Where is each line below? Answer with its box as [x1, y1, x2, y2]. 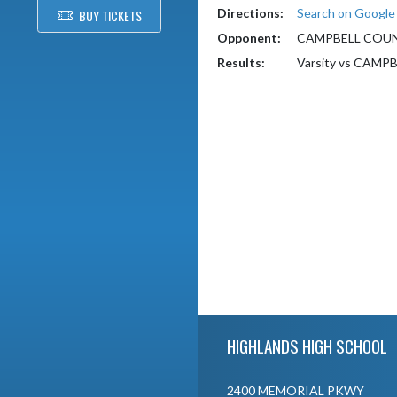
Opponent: [217, 30, 281, 45]
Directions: [217, 5, 284, 20]
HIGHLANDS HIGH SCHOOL [226, 332, 387, 358]
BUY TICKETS [78, 6, 142, 25]
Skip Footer [198, 315, 261, 331]
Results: [217, 55, 265, 70]
